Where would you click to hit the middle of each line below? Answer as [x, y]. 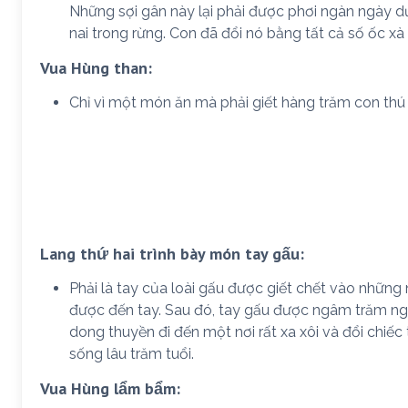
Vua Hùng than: [96, 67]
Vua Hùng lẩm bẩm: [110, 388]
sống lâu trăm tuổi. [132, 353]
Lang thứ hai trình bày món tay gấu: [172, 253]
